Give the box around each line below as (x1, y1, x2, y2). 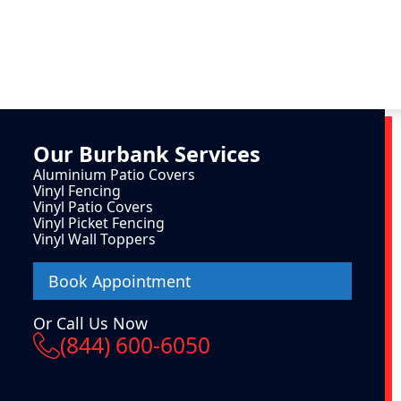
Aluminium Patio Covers (32, 165, 195, 185)
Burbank (78, 140, 169, 169)
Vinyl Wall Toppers (32, 229, 156, 250)
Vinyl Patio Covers (32, 197, 153, 218)
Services (168, 140, 260, 169)
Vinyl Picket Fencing (32, 213, 165, 234)
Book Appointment (47, 269, 191, 292)
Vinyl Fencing (32, 181, 121, 201)
